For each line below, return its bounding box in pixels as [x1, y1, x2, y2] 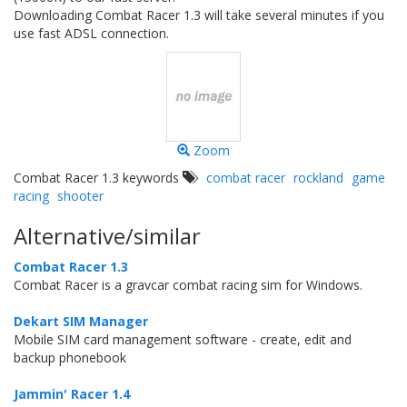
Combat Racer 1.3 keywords [14, 169, 183, 186]
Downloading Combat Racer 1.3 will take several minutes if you [14, 6, 384, 24]
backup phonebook [14, 349, 126, 366]
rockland [293, 169, 343, 186]
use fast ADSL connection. [14, 25, 169, 42]
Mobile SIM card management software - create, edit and [14, 331, 352, 348]
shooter [57, 187, 104, 204]
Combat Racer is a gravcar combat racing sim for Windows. [14, 276, 362, 293]
